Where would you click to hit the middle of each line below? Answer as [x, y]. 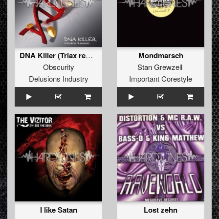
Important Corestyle [161, 79]
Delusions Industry [58, 79]
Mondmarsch [161, 55]
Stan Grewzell [160, 67]
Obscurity [58, 67]
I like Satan [58, 210]
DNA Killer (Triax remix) [89, 55]
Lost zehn [161, 210]
